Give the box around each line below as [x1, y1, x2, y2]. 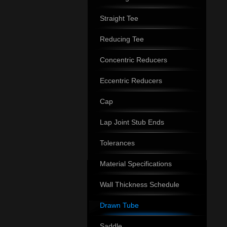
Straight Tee [100, 14, 138, 22]
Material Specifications [100, 160, 172, 168]
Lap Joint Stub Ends [100, 118, 164, 126]
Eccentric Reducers [100, 77, 162, 85]
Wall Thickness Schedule [100, 180, 179, 188]
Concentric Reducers [100, 56, 167, 64]
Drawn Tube [100, 201, 139, 209]
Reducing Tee [100, 35, 144, 43]
